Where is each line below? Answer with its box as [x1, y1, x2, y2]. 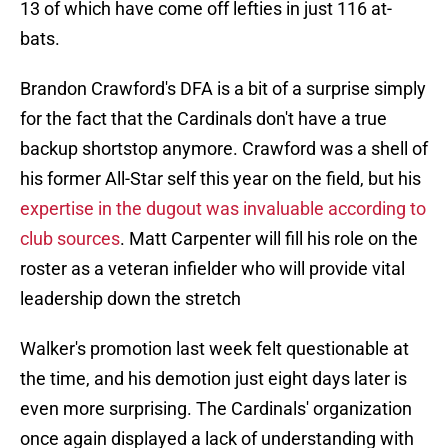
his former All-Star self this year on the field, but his [20, 168, 421, 190]
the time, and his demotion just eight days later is [20, 368, 407, 390]
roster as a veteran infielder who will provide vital [20, 258, 405, 280]
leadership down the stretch [20, 288, 241, 310]
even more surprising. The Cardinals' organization [20, 398, 412, 420]
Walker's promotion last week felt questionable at [20, 338, 409, 360]
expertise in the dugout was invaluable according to [20, 198, 426, 220]
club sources [20, 228, 120, 250]
